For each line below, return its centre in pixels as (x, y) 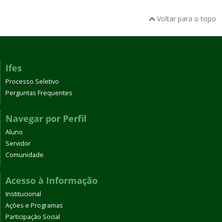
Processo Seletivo (32, 81)
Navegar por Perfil (46, 118)
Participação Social (33, 217)
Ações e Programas (34, 205)
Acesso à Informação (52, 180)
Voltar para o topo (186, 18)
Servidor (18, 143)
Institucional (23, 194)
